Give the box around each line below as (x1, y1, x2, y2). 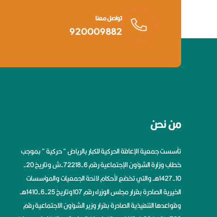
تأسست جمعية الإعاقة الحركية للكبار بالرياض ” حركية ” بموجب (21, 145, 181, 158)
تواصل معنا (95, 13, 122, 24)
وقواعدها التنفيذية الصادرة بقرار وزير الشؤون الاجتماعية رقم (23, 199, 181, 212)
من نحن (150, 115, 181, 134)
